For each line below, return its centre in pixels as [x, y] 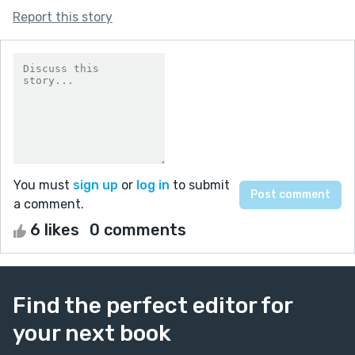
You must [43, 185]
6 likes [55, 229]
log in [153, 185]
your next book [92, 333]
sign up [95, 185]
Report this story [63, 17]
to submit [200, 185]
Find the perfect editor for [153, 305]
